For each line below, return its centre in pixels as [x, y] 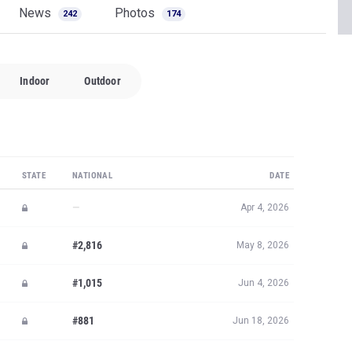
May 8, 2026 [263, 245]
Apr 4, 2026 [265, 207]
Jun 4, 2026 [264, 283]
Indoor [35, 81]
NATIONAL [93, 176]
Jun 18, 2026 [261, 321]
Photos [136, 13]
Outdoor [103, 81]
